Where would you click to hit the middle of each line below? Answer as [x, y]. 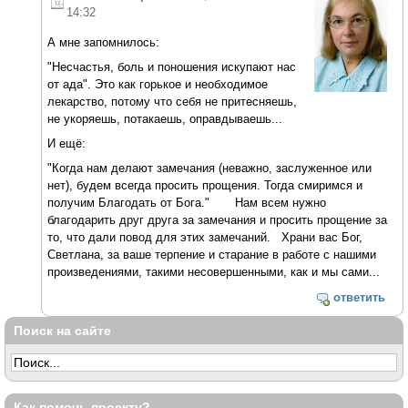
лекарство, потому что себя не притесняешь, [173, 102]
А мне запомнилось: [104, 43]
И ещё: [67, 143]
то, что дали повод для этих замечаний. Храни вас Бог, [205, 237]
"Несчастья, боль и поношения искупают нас [172, 67]
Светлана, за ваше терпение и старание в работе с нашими [212, 254]
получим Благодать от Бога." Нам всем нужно [187, 202]
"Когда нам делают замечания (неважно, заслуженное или [210, 168]
